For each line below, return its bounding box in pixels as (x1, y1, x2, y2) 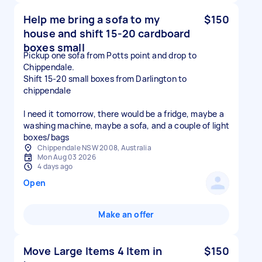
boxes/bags (23, 132, 70, 143)
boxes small (23, 40, 85, 54)
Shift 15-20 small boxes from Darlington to (23, 73, 187, 84)
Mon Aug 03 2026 (37, 152, 96, 162)
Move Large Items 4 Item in (23, 244, 162, 258)
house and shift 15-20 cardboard (23, 26, 191, 40)
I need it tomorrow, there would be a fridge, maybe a (23, 108, 224, 119)
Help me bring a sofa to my (23, 12, 160, 26)
